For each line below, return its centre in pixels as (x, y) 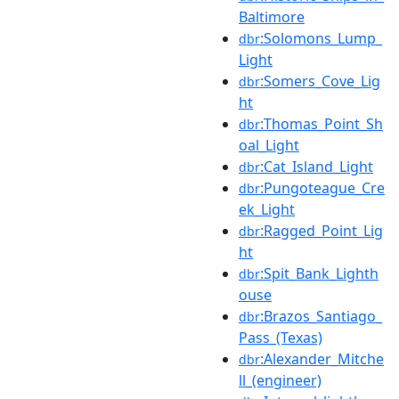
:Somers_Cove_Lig (320, 81)
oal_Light (269, 145)
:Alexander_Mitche (322, 358)
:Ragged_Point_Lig (322, 230)
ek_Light (267, 209)
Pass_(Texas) (281, 337)
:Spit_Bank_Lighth (319, 273)
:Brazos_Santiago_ (321, 316)
